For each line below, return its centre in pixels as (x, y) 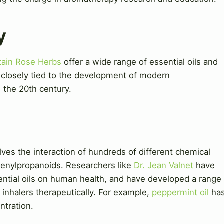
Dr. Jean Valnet (164, 165)
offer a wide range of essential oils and (140, 62)
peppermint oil (180, 192)
